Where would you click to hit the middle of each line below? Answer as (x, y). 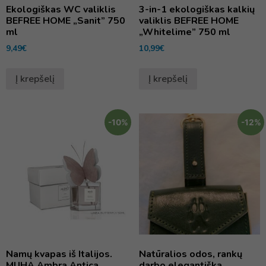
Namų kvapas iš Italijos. (59, 254)
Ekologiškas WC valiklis (61, 10)
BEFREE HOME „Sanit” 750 (66, 21)
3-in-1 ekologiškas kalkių (197, 10)
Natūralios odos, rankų (191, 254)
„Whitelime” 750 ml (185, 32)
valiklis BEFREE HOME (189, 21)
